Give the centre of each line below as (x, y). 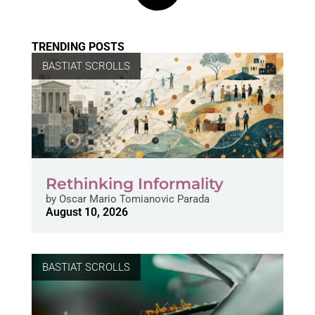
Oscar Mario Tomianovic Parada (133, 199)
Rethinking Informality (134, 184)
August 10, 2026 (86, 212)
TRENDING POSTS (78, 47)
